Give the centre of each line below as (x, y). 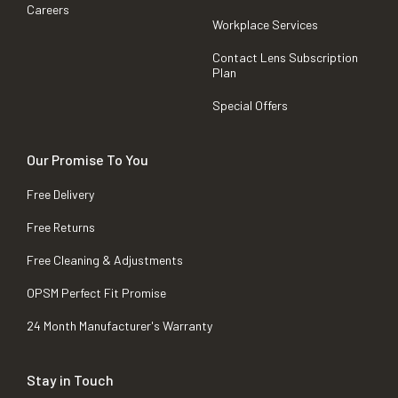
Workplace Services (265, 25)
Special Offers (250, 106)
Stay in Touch (70, 380)
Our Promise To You (88, 160)
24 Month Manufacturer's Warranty (119, 326)
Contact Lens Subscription (285, 58)
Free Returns (61, 227)
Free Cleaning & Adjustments (105, 260)
